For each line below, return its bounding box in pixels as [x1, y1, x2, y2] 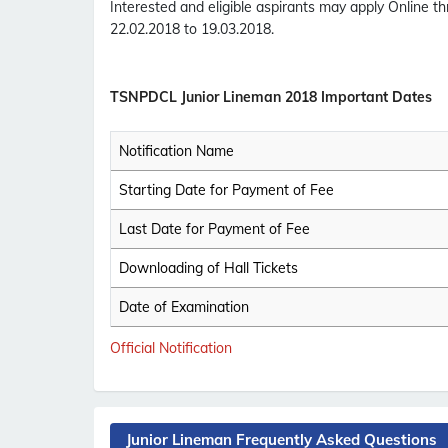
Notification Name [119, 142, 234, 161]
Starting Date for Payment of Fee [119, 181, 334, 200]
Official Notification [110, 339, 232, 358]
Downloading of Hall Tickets [119, 259, 298, 278]
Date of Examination [119, 298, 249, 317]
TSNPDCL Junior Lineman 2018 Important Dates [110, 88, 432, 107]
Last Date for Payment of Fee [119, 220, 310, 239]
